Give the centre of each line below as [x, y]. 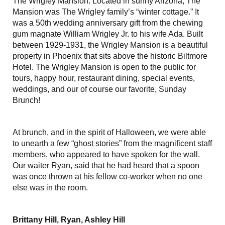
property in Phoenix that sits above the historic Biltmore [110, 56]
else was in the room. [50, 187]
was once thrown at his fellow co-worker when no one [107, 176]
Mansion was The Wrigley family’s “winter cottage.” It [106, 12]
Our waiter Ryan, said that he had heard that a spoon [106, 165]
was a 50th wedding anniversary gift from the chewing [108, 23]
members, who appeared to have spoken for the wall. [106, 154]
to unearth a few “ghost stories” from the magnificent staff [112, 143]
